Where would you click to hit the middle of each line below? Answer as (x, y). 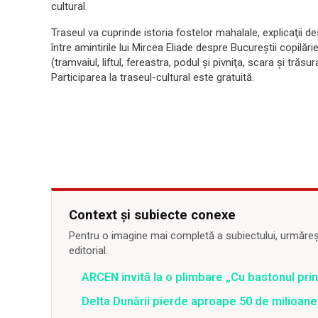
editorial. (88, 251)
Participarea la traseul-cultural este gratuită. (153, 78)
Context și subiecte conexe (152, 215)
